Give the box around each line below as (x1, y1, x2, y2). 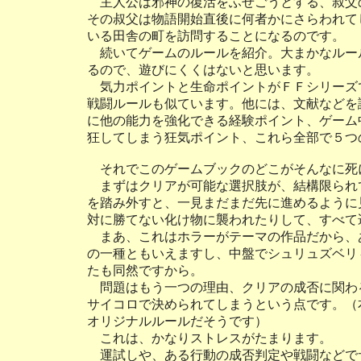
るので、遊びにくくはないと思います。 (86, 63, 319, 77)
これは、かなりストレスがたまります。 (86, 331, 332, 345)
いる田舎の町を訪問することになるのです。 (86, 29, 345, 43)
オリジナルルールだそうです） (86, 314, 268, 328)
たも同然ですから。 (86, 263, 203, 277)
